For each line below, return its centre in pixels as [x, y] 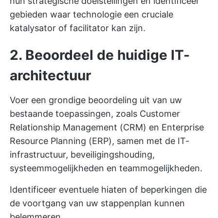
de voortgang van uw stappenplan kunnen [97, 203]
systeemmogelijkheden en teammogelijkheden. [106, 168]
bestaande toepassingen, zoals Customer [95, 114]
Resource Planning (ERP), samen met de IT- [100, 141]
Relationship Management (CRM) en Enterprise [107, 127]
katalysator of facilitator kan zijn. [78, 28]
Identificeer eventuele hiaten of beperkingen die [108, 190]
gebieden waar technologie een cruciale [91, 14]
